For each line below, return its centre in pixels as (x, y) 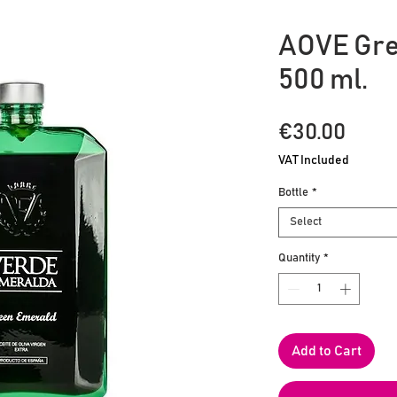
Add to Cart (327, 350)
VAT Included (314, 161)
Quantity (299, 259)
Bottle (293, 193)
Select (306, 222)
